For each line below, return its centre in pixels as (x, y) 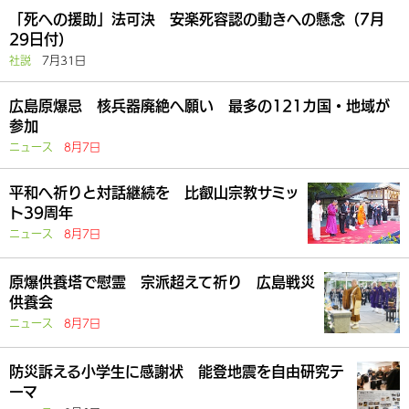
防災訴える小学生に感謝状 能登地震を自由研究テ (177, 372)
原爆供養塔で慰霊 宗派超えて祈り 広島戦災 (162, 282)
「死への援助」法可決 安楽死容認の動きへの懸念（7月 (197, 19)
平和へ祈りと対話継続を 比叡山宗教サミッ (154, 193)
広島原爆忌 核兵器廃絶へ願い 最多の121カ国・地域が (199, 106)
